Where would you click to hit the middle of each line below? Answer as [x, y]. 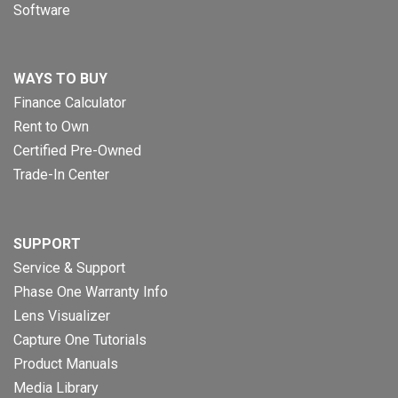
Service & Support [69, 268]
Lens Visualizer [62, 316]
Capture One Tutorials [80, 340]
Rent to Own [51, 127]
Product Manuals [66, 364]
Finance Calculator [70, 103]
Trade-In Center [61, 175]
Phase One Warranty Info [91, 292]
